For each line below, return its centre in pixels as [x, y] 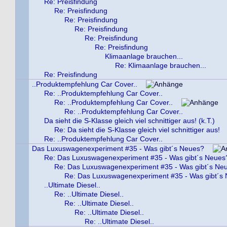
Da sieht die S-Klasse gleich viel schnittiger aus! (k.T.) [129, 121]
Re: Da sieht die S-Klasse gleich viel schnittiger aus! [137, 130]
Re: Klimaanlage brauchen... [161, 65]
